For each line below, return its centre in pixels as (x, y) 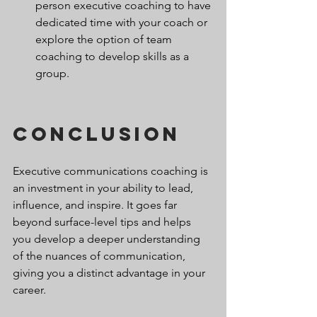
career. (29, 289)
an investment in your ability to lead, (104, 188)
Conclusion (97, 133)
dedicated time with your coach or (123, 22)
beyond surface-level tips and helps (103, 221)
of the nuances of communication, (100, 255)
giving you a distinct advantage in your (110, 272)
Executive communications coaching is (112, 171)
